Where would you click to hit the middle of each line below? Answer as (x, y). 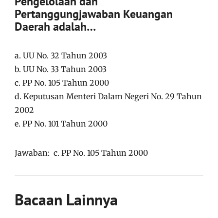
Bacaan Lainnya (66, 199)
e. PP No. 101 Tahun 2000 (61, 123)
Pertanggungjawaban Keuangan (94, 14)
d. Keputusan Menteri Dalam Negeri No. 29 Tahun (108, 96)
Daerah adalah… (55, 26)
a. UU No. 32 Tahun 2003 (61, 55)
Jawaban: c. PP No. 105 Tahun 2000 (81, 153)
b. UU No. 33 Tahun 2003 (61, 69)
